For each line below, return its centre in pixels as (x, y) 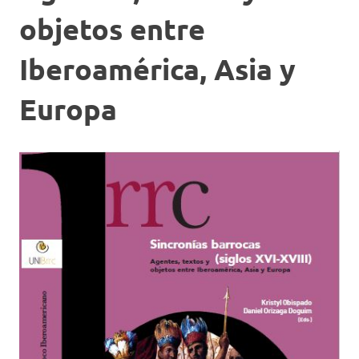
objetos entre (112, 28)
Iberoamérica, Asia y (157, 69)
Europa (68, 109)
